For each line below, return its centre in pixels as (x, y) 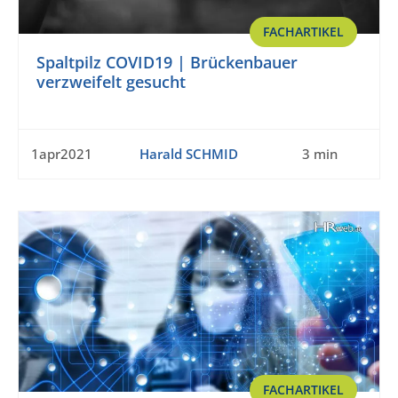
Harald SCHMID (188, 154)
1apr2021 (62, 154)
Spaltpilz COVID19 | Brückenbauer (167, 63)
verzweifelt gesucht (111, 82)
